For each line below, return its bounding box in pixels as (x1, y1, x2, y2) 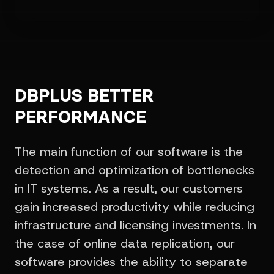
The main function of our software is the (15, 144, 243, 160)
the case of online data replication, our (15, 235, 235, 251)
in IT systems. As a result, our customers (15, 180, 243, 196)
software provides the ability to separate (15, 254, 248, 270)
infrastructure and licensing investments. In (15, 217, 256, 233)
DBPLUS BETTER (15, 85, 154, 106)
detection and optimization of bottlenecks (15, 162, 254, 178)
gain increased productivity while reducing (15, 199, 254, 215)
